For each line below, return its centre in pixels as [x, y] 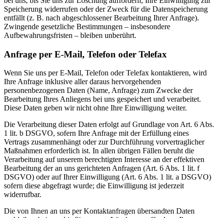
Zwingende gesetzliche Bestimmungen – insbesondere [87, 27]
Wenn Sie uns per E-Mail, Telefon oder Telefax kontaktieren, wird [105, 73]
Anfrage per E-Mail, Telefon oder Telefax [85, 54]
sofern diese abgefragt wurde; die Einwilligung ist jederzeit [94, 186]
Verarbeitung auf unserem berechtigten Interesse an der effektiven [104, 160]
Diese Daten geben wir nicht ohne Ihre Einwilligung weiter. [95, 108]
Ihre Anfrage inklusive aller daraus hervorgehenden [82, 82]
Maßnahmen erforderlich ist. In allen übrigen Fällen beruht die [99, 151]
